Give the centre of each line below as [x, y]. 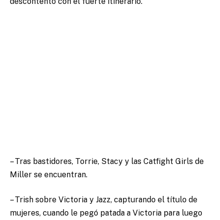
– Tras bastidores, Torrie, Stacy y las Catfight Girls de [107, 161]
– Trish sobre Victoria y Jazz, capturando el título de [104, 200]
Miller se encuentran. [49, 174]
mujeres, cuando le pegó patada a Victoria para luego [106, 213]
